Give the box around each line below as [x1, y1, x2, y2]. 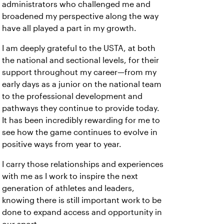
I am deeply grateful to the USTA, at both [2, 43, 155, 52]
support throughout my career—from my [2, 67, 156, 76]
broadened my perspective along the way [2, 11, 158, 20]
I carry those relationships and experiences [2, 159, 163, 168]
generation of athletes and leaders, [2, 183, 134, 192]
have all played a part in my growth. [2, 23, 136, 32]
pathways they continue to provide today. [2, 103, 159, 112]
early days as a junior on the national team [2, 79, 161, 88]
